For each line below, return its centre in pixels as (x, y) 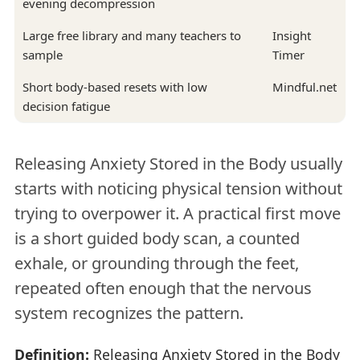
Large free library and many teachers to (131, 36)
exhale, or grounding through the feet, (156, 263)
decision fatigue (66, 106)
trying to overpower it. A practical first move (177, 213)
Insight (291, 36)
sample (42, 55)
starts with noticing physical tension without (178, 188)
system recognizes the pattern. (129, 313)
